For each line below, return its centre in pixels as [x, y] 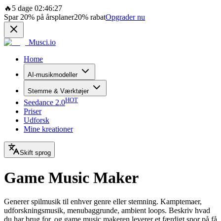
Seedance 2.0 [44, 103]
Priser [33, 111]
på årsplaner [54, 17]
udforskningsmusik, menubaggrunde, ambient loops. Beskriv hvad [107, 211]
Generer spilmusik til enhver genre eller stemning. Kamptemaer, [103, 202]
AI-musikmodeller [53, 75]
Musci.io [42, 42]
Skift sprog [35, 153]
